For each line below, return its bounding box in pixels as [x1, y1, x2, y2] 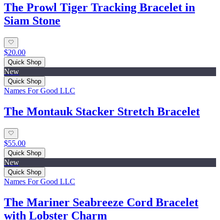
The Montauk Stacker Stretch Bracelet [4, 105, 200, 118]
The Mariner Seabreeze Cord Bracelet [4, 196, 198, 209]
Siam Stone [4, 14, 60, 27]
